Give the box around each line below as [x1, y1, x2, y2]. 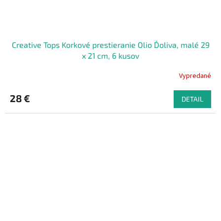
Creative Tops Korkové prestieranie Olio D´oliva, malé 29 [11, 40, 210, 50]
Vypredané [179, 71, 211, 81]
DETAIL [182, 95, 203, 104]
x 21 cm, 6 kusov [82, 51, 139, 61]
